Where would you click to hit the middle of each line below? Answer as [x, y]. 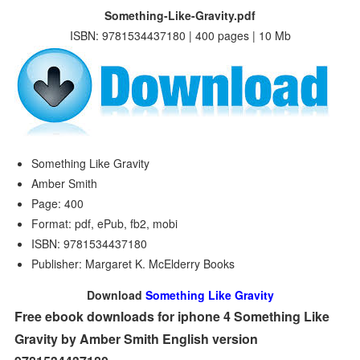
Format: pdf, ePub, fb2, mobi [105, 223]
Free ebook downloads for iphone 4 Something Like [172, 316]
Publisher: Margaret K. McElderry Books [133, 264]
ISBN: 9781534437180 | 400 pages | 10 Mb [180, 35]
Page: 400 [58, 203]
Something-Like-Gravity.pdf [180, 15]
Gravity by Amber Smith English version [137, 339]
